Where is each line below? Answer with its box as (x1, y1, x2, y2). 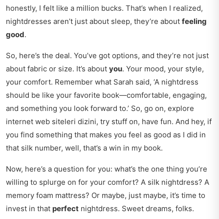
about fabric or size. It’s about (6, 64, 109, 74)
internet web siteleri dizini (6, 117, 96, 127)
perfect (52, 204, 79, 214)
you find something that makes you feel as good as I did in (6, 130, 206, 140)
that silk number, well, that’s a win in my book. (6, 143, 163, 153)
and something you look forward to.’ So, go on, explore (6, 104, 194, 113)
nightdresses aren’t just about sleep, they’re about (6, 17, 182, 26)
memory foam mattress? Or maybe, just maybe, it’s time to (6, 191, 205, 200)
